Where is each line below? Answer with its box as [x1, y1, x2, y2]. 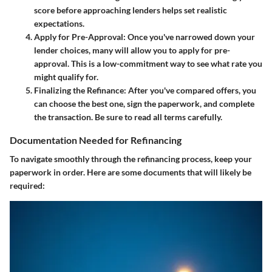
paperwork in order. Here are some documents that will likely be [10, 166, 251, 177]
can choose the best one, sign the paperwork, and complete [34, 98, 254, 109]
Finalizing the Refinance [34, 84, 124, 95]
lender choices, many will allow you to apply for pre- [34, 44, 230, 55]
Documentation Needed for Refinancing [10, 134, 182, 146]
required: [10, 180, 45, 191]
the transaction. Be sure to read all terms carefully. [34, 111, 222, 122]
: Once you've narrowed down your [123, 31, 255, 42]
